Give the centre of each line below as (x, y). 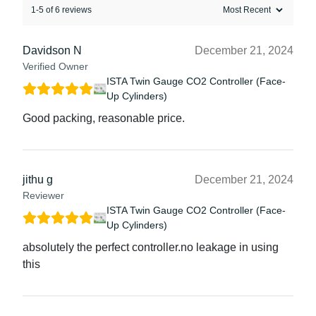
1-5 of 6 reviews (61, 10)
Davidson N (52, 50)
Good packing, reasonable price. (104, 118)
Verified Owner (55, 66)
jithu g (38, 179)
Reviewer (43, 195)
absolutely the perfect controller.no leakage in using (151, 247)
